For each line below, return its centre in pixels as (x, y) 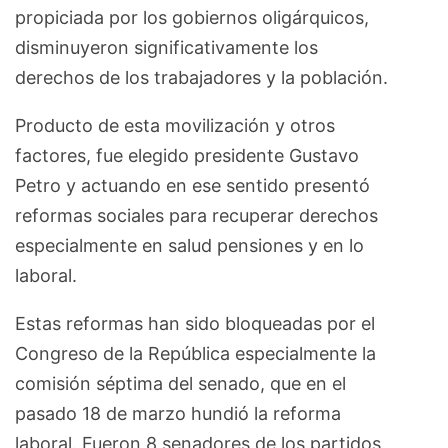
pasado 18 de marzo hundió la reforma (178, 414)
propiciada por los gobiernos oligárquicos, (192, 18)
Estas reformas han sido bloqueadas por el (195, 324)
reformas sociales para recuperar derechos (196, 216)
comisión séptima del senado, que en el (180, 384)
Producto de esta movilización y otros (175, 126)
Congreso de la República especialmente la (195, 354)
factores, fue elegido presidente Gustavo (187, 156)
